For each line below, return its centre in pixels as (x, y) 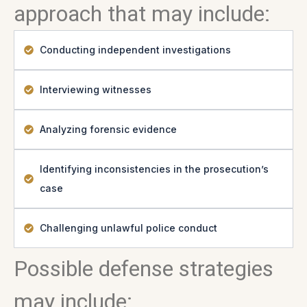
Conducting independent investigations (135, 50)
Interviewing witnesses (95, 89)
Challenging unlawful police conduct (128, 228)
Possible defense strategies (144, 269)
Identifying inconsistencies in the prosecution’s (154, 169)
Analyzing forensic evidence (108, 129)
